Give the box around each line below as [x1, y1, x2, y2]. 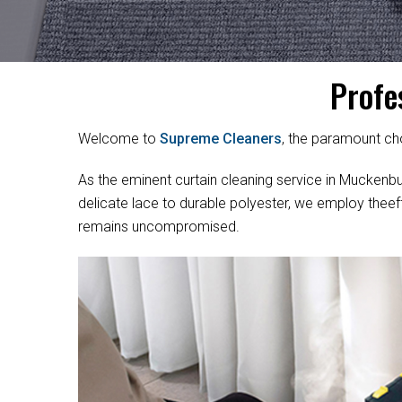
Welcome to [78, 130, 160, 147]
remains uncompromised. [78, 218, 240, 235]
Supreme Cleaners [160, 130, 282, 147]
